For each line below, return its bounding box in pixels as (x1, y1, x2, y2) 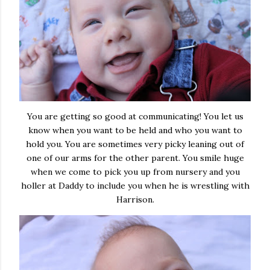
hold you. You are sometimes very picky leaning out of (26, 139, 244, 149)
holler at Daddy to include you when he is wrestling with (20, 180, 250, 191)
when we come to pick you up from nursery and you (30, 166, 240, 177)
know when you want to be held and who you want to (28, 125, 242, 136)
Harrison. (116, 194, 154, 205)
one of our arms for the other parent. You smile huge (26, 152, 244, 163)
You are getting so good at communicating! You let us (27, 111, 243, 122)
